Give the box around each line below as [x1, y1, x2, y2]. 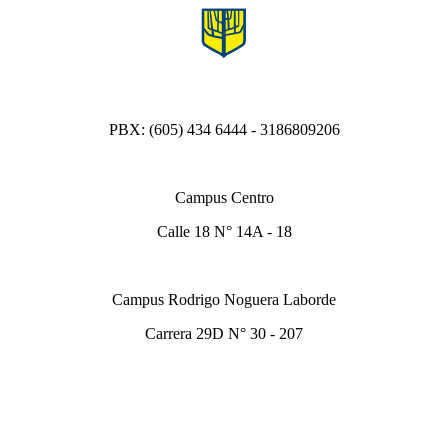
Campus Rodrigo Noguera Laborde [112, 290, 336, 308]
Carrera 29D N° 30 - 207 [145, 324, 303, 342]
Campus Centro [174, 188, 274, 206]
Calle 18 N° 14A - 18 [156, 222, 292, 240]
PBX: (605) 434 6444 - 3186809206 [108, 120, 340, 138]
